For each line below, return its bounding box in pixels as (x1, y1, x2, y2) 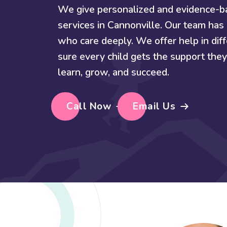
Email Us (133, 100, 175, 113)
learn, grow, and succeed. (58, 65, 169, 79)
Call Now (66, 100, 111, 113)
